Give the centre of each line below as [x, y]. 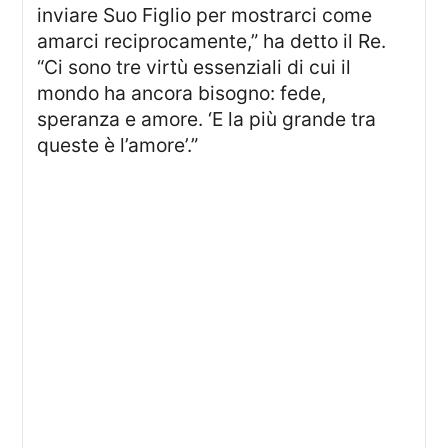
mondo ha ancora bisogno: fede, [182, 93]
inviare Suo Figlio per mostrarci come [205, 15]
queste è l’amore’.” [118, 145]
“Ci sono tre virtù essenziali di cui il [194, 67]
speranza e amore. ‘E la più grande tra [207, 119]
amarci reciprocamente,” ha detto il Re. [212, 41]
